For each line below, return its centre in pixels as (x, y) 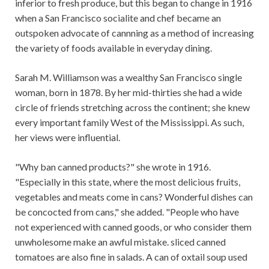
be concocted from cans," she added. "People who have (127, 212)
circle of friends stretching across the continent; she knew (132, 107)
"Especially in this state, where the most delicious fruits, (128, 182)
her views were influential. (68, 137)
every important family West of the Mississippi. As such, (129, 122)
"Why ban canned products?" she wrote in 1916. (113, 167)
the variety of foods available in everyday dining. (113, 48)
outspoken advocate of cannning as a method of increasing (134, 33)
